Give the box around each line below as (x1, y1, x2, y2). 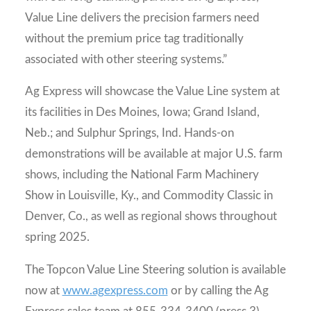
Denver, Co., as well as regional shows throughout (24, 210, 277, 223)
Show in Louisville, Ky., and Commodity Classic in (24, 190, 273, 202)
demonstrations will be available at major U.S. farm (24, 148, 283, 160)
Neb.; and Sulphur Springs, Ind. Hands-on (24, 127, 234, 140)
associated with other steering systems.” (24, 53, 227, 65)
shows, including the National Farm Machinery (24, 169, 259, 181)
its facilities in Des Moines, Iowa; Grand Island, (24, 106, 260, 119)
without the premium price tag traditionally (24, 32, 244, 44)
